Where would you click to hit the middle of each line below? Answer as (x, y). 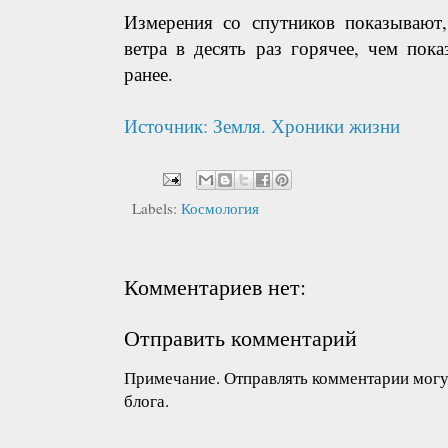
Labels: (156, 207)
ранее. (148, 73)
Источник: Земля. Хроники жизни (262, 125)
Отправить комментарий (240, 336)
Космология (220, 207)
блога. (146, 400)
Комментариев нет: (215, 285)
